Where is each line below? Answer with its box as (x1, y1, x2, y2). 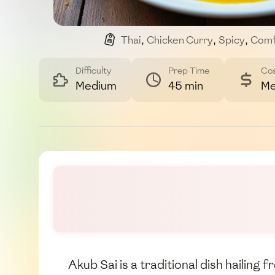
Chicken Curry (146, 34, 213, 47)
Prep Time (168, 65, 209, 77)
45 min (168, 78, 203, 94)
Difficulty (76, 65, 112, 77)
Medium (76, 78, 117, 94)
